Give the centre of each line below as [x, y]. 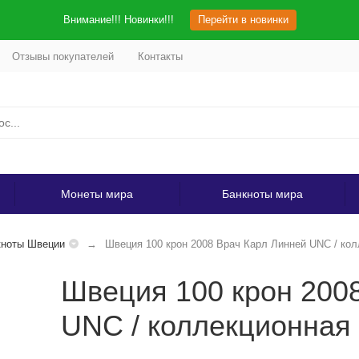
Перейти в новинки [243, 20]
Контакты [160, 56]
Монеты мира [97, 194]
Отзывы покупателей [63, 56]
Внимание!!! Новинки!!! [118, 20]
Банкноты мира [262, 194]
